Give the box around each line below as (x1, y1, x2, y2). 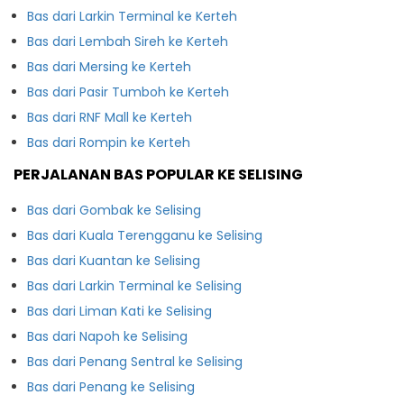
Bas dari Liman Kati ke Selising (27, 301, 212, 320)
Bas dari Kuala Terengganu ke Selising (27, 225, 262, 244)
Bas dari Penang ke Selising (27, 377, 195, 396)
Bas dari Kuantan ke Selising (27, 251, 200, 270)
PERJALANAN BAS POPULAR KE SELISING (14, 163, 303, 185)
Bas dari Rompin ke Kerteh (27, 133, 190, 151)
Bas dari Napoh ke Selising (27, 326, 188, 345)
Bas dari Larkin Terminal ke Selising (27, 276, 242, 295)
